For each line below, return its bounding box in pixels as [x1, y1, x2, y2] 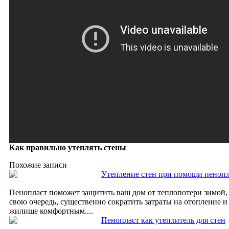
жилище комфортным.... [9, 206, 93, 215]
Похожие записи [9, 160, 67, 169]
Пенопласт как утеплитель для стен [101, 215, 225, 224]
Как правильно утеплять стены [9, 143, 126, 152]
